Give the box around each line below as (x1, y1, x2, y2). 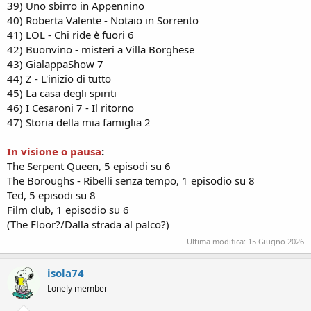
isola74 (47, 265, 84, 280)
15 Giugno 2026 (248, 235, 304, 246)
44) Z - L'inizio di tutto (7, 72, 111, 85)
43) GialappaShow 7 (7, 57, 103, 71)
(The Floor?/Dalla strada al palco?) (7, 217, 169, 231)
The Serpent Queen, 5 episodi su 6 (7, 159, 171, 173)
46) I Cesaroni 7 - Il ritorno (7, 101, 134, 115)
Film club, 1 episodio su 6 (7, 203, 129, 217)
